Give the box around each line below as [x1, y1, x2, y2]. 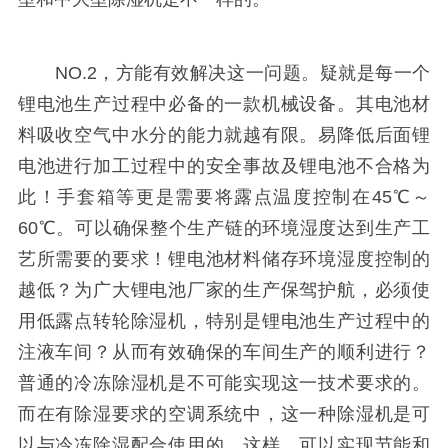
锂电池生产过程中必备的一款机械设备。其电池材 [17, 93, 431, 114]
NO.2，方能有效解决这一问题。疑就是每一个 [17, 62, 431, 83]
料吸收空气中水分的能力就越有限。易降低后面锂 [17, 124, 431, 145]
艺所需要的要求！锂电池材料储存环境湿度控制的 [17, 248, 431, 269]
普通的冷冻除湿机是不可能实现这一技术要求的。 [17, 372, 431, 393]
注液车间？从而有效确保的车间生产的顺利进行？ [17, 341, 431, 362]
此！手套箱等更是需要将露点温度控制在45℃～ [17, 186, 431, 207]
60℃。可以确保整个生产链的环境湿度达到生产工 [17, 217, 431, 238]
